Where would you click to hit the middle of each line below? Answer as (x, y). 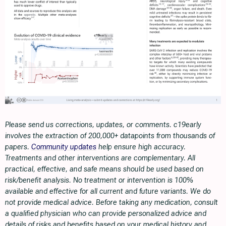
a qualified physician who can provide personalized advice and (106, 213)
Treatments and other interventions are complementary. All (100, 158)
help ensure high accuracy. (141, 147)
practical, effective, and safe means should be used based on (104, 169)
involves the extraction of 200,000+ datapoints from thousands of (110, 135)
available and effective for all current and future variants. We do (108, 191)
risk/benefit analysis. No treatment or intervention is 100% (99, 180)
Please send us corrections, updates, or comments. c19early (103, 124)
